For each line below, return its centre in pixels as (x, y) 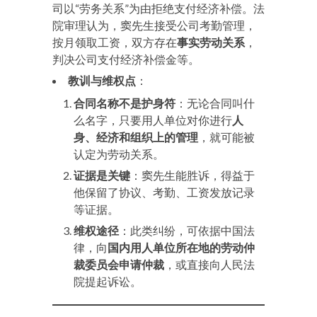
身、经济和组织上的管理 (136, 137)
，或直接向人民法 (209, 264)
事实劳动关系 (211, 42)
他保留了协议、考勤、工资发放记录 (164, 192)
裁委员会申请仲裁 (119, 264)
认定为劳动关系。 (119, 154)
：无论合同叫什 (215, 103)
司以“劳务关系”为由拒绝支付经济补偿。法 (158, 8)
